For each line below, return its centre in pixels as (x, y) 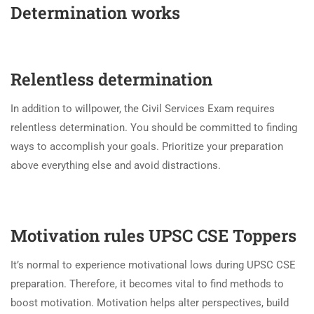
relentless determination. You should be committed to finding (154, 127)
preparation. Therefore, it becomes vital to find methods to (147, 284)
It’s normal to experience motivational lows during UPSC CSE (153, 265)
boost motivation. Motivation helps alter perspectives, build (150, 302)
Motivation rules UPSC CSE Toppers (153, 235)
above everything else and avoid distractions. (116, 165)
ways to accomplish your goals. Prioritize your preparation (147, 146)
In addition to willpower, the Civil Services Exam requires (143, 108)
